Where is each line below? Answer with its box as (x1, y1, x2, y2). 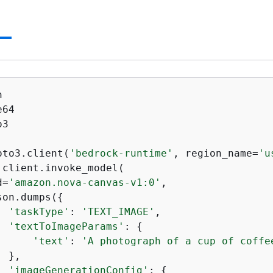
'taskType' (9, 205, 69, 218)
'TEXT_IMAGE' (82, 205, 155, 218)
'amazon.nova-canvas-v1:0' (9, 176, 161, 188)
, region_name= (173, 147, 258, 159)
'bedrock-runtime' (69, 147, 173, 159)
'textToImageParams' (9, 220, 124, 232)
